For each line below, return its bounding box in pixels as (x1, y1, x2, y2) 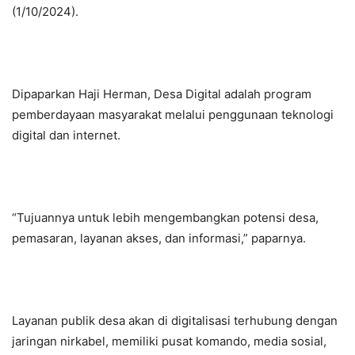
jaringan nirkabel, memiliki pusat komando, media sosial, (12, 334, 326, 349)
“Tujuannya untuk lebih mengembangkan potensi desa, (12, 210, 319, 226)
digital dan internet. (12, 128, 120, 143)
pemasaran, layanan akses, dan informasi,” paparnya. (12, 231, 306, 246)
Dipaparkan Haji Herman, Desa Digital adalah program (12, 86, 311, 102)
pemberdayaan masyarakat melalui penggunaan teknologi (12, 107, 334, 123)
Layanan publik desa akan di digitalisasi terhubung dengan (12, 313, 338, 329)
